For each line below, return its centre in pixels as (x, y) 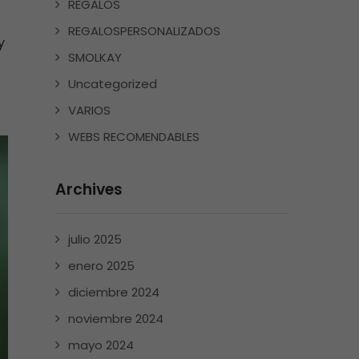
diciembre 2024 (113, 292)
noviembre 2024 (115, 319)
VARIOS (89, 110)
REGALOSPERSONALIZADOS (144, 31)
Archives (89, 190)
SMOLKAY (95, 57)
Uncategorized (112, 84)
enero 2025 (101, 266)
